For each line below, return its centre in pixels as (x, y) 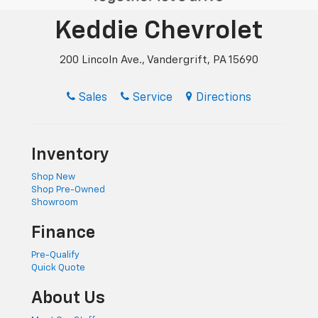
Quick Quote (59, 268)
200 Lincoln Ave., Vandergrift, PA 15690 (159, 60)
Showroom (55, 202)
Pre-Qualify (56, 255)
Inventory (71, 154)
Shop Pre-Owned (68, 190)
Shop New (54, 177)
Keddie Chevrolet (159, 32)
